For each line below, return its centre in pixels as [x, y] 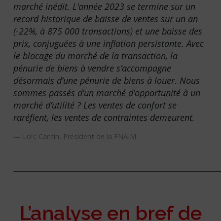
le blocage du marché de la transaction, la [95, 56]
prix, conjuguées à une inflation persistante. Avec [109, 44]
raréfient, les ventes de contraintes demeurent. [104, 118]
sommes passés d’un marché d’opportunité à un [107, 93]
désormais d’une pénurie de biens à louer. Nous [107, 81]
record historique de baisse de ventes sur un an [106, 19]
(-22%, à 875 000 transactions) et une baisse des [108, 31]
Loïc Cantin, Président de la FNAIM [79, 137]
